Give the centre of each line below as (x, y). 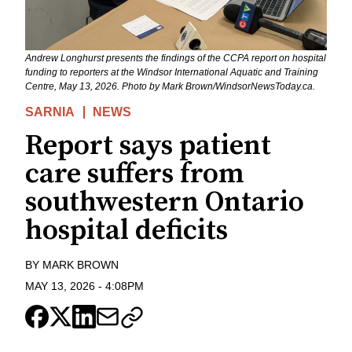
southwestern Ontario (165, 203)
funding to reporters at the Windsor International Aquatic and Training (172, 73)
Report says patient (148, 146)
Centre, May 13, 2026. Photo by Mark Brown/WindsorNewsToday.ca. (170, 87)
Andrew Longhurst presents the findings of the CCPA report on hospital (176, 59)
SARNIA (50, 112)
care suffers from (135, 174)
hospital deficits (126, 231)
